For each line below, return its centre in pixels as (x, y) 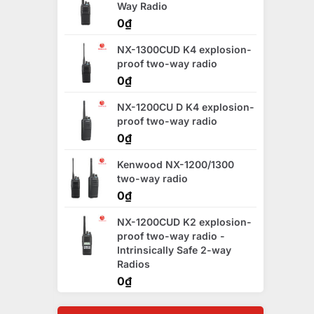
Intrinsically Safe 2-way (174, 250)
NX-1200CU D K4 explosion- (186, 107)
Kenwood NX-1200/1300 (176, 164)
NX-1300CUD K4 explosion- (184, 49)
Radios (134, 264)
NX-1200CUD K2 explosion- (184, 221)
